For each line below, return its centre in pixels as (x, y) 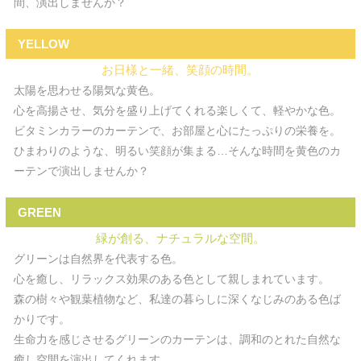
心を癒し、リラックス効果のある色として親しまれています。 (171, 279)
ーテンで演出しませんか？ (81, 171)
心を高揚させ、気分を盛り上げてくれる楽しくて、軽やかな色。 (177, 110)
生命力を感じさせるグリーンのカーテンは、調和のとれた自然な (177, 339)
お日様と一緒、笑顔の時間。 (180, 70)
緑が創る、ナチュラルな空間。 (180, 238)
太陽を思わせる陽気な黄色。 (87, 90)
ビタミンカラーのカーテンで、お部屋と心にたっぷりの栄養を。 (177, 131)
